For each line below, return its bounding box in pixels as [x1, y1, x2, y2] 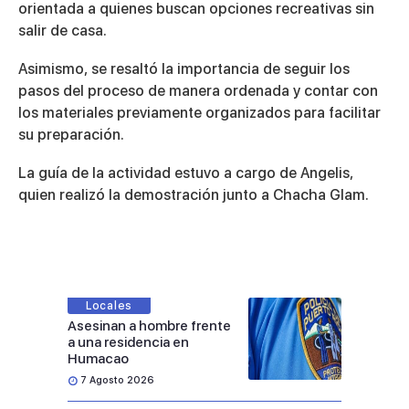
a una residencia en [68, 334, 189, 351]
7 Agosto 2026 [80, 374, 154, 387]
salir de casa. [18, 22, 107, 40]
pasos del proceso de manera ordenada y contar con [18, 82, 378, 100]
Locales [86, 299, 132, 313]
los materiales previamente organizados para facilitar [18, 104, 381, 122]
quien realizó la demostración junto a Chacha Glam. [18, 186, 369, 204]
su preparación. [18, 126, 124, 144]
